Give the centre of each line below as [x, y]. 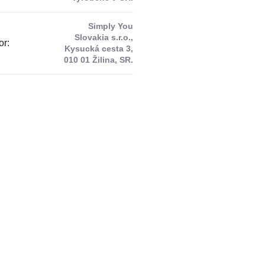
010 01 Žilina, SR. [98, 60]
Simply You [110, 26]
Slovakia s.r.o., [104, 38]
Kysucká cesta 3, [98, 49]
